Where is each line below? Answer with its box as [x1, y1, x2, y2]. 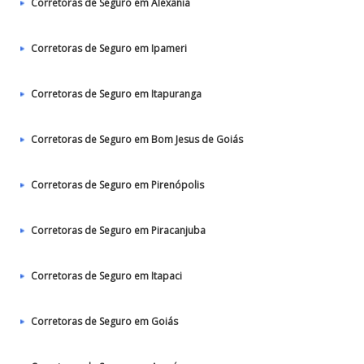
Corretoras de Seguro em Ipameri [31, 41, 187, 55]
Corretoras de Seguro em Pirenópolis [31, 178, 204, 192]
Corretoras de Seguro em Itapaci [31, 269, 182, 283]
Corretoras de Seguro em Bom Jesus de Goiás [31, 132, 243, 146]
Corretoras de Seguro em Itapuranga [31, 87, 201, 101]
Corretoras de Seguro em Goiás [31, 314, 178, 328]
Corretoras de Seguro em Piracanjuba [31, 223, 206, 237]
